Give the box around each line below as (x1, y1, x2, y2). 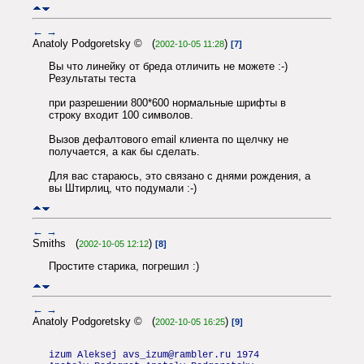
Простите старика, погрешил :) (49, 259, 199, 272)
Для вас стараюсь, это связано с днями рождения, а (49, 169, 310, 182)
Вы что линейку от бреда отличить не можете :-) (49, 59, 288, 72)
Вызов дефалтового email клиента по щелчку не (49, 132, 288, 145)
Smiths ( (32, 236, 79, 249)
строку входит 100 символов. (49, 108, 193, 121)
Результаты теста (49, 71, 136, 84)
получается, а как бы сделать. (49, 145, 200, 158)
